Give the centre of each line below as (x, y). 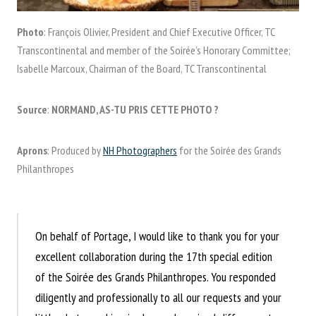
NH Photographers (140, 151)
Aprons (32, 151)
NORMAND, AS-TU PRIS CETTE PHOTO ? (135, 110)
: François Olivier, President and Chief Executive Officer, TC (159, 32)
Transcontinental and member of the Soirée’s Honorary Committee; (154, 50)
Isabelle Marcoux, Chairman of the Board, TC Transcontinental (142, 69)
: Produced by (75, 151)
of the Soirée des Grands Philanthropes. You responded (156, 277)
